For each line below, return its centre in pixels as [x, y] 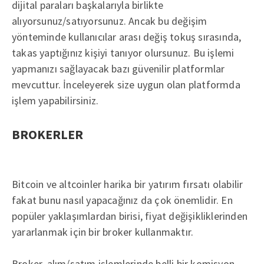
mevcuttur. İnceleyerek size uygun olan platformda [126, 85]
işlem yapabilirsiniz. [55, 100]
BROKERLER [47, 134]
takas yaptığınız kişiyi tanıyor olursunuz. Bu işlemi [123, 53]
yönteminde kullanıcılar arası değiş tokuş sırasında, [127, 37]
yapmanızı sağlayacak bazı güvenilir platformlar [118, 69]
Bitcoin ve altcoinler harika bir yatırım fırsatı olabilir [128, 184]
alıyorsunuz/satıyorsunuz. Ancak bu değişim [110, 21]
